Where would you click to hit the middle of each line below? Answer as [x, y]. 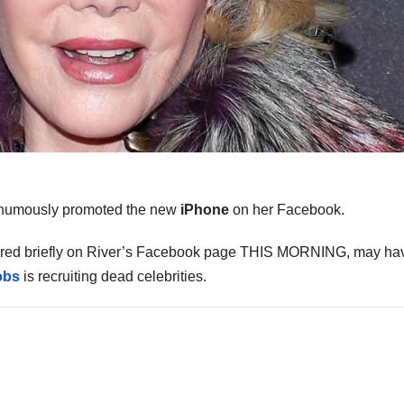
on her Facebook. [287, 210]
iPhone [205, 210]
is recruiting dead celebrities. [113, 277]
